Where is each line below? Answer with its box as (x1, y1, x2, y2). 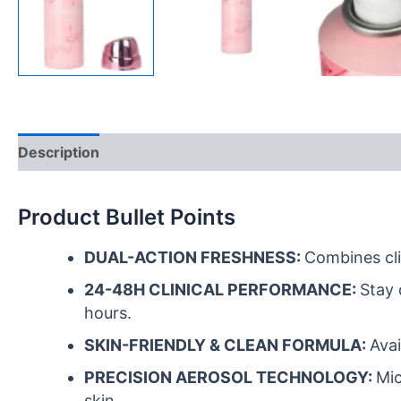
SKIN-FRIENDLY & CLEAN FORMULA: (84, 335, 370, 354)
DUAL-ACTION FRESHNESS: (84, 247, 304, 267)
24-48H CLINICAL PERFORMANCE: (84, 279, 360, 299)
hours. (84, 303, 132, 322)
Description (18, 142, 99, 161)
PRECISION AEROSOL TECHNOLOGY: (84, 367, 376, 387)
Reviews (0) (166, 142, 252, 161)
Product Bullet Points (18, 203, 235, 230)
